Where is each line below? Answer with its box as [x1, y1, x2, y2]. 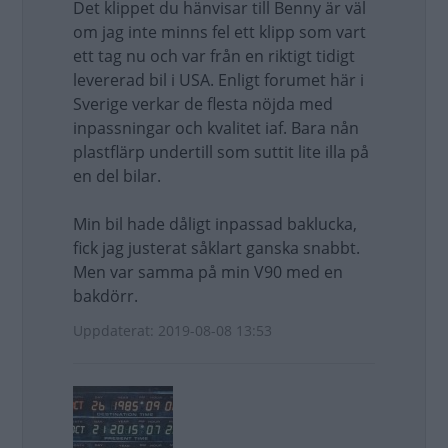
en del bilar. [73, 165, 161, 187]
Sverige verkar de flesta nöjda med [73, 93, 333, 115]
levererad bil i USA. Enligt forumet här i [73, 69, 364, 91]
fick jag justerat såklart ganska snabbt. [73, 237, 360, 259]
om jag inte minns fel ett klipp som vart [73, 21, 366, 43]
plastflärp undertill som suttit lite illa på [73, 141, 369, 163]
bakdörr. [73, 285, 138, 307]
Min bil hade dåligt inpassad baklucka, [73, 213, 357, 235]
